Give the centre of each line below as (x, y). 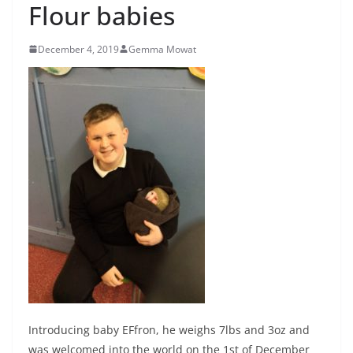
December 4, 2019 (78, 49)
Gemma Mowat (162, 49)
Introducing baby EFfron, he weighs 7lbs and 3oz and (169, 329)
